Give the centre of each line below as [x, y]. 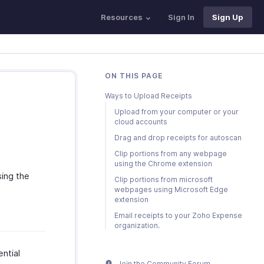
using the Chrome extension [163, 164]
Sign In [181, 17]
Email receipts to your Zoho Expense [178, 215]
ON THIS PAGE [134, 76]
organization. [137, 225]
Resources [122, 17]
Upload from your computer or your [176, 112]
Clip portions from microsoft [164, 179]
